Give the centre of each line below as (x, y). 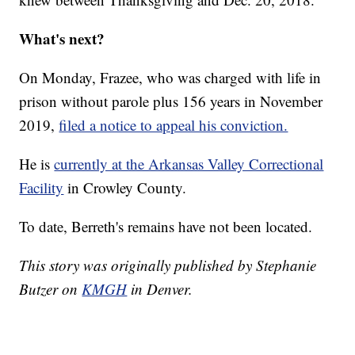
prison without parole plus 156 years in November (171, 101)
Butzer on (51, 289)
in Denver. (162, 289)
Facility (42, 188)
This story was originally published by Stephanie (168, 265)
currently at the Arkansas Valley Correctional (189, 164)
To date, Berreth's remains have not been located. (166, 227)
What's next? (62, 39)
